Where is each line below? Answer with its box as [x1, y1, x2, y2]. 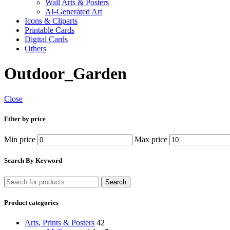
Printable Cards [25, 26, 74, 34]
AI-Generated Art [45, 7, 102, 16]
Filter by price [4, 115, 46, 123]
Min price [4, 135, 35, 144]
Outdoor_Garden [4, 64, 127, 83]
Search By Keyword [4, 157, 62, 165]
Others [25, 44, 46, 53]
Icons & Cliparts [25, 16, 78, 25]
